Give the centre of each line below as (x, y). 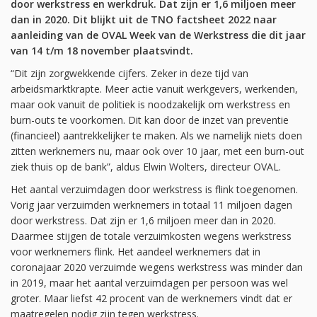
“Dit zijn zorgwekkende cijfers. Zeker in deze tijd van (129, 73)
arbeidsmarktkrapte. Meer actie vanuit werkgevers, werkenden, (154, 89)
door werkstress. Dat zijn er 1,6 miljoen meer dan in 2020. (143, 220)
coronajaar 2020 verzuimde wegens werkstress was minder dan (157, 267)
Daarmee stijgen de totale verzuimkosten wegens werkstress (151, 236)
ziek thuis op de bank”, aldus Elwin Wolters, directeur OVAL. (146, 167)
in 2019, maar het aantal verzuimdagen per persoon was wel (149, 283)
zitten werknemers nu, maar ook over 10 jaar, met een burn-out (157, 151)
